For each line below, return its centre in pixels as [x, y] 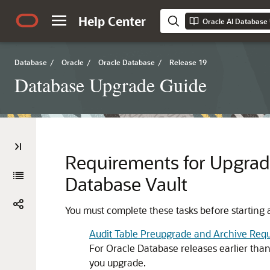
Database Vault [126, 184]
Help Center [112, 21]
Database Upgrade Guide [111, 85]
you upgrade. [118, 262]
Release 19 [188, 62]
